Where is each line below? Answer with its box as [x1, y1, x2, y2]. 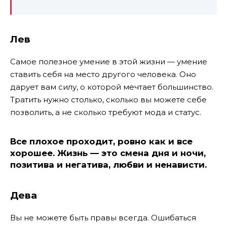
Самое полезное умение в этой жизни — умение [10, 57, 207, 67]
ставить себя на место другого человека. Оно [10, 69, 196, 80]
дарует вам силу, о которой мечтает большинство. [10, 82, 213, 92]
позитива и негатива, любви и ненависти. [10, 159, 207, 170]
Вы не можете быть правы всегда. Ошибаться [10, 213, 196, 223]
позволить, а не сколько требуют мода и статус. [10, 107, 201, 118]
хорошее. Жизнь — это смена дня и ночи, [10, 147, 206, 158]
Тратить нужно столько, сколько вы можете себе [10, 95, 207, 105]
